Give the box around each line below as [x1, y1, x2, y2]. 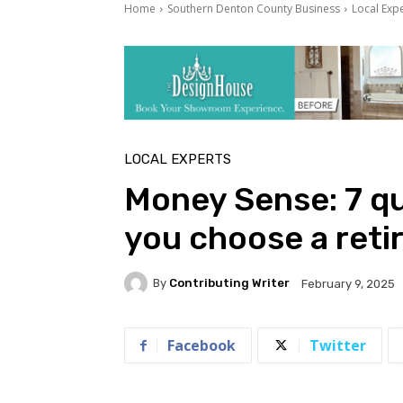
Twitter [309, 335, 366, 355]
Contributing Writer [169, 276, 290, 291]
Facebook [167, 335, 236, 355]
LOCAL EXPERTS [124, 150, 231, 167]
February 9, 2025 [301, 276, 395, 291]
